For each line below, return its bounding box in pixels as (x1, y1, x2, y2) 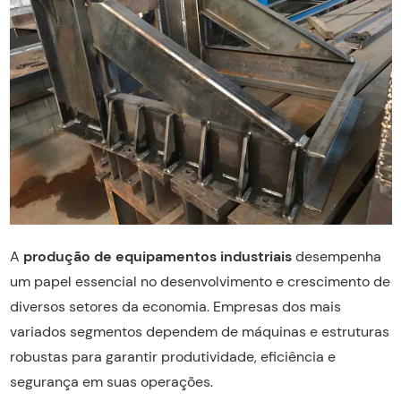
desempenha (291, 246, 381, 266)
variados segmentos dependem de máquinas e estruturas (9, 321, 389, 341)
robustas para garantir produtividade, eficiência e (9, 346, 336, 366)
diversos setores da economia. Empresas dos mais (9, 296, 341, 316)
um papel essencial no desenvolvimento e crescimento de (9, 271, 390, 291)
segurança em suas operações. (9, 371, 213, 391)
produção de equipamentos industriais (22, 246, 292, 266)
